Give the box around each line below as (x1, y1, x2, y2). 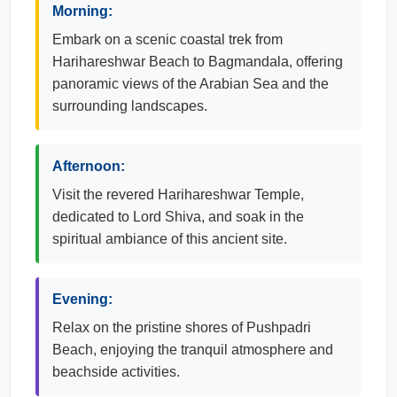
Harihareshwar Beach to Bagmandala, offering (52, 54, 343, 69)
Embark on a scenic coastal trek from (52, 32, 283, 47)
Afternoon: (52, 159, 125, 174)
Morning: (52, 4, 113, 19)
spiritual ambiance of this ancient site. (52, 231, 287, 246)
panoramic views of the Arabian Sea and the (52, 76, 329, 91)
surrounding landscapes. (52, 98, 207, 113)
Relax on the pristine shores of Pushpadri (52, 320, 311, 335)
